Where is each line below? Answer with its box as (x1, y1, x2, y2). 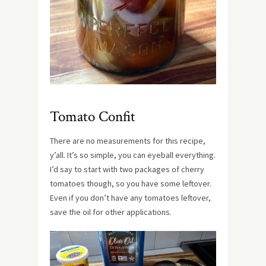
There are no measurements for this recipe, (50, 135, 205, 146)
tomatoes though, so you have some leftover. (50, 178, 211, 189)
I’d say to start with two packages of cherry (50, 163, 204, 175)
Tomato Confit (50, 106, 135, 126)
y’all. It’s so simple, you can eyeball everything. (50, 149, 216, 160)
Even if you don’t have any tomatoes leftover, (50, 192, 211, 203)
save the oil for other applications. (50, 206, 172, 217)
